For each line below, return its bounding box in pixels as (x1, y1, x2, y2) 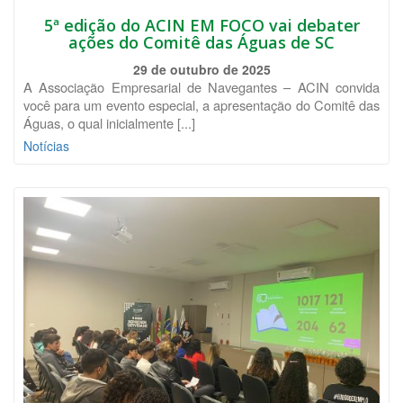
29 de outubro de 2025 (132, 60, 271, 78)
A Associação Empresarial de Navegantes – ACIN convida (23, 77, 380, 96)
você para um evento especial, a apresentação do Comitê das (23, 95, 380, 114)
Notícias (23, 137, 69, 155)
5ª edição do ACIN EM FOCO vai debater (43, 14, 360, 36)
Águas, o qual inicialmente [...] (23, 113, 195, 132)
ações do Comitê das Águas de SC (68, 31, 335, 53)
